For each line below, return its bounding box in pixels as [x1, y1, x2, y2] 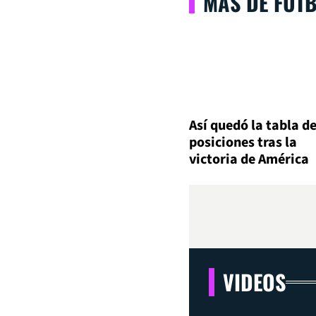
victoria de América [189, 150, 309, 170]
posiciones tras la [189, 133, 297, 153]
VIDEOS [223, 266, 286, 298]
